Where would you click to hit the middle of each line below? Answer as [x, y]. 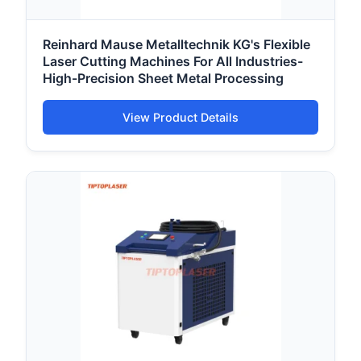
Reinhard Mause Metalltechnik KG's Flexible [176, 45]
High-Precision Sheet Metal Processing [163, 79]
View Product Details [180, 118]
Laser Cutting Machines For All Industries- [173, 62]
